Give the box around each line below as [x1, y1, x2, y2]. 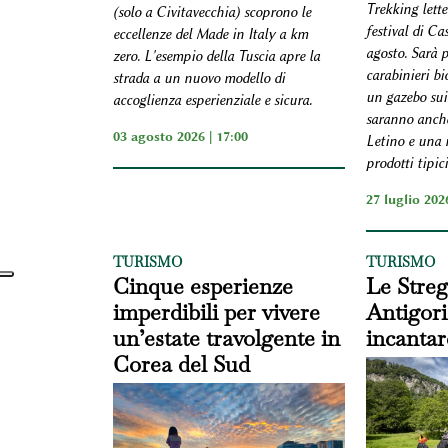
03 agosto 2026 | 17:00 [112, 128, 248, 145]
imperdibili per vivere [112, 298, 320, 327]
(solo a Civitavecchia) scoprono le [112, 4, 311, 22]
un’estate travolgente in [112, 324, 340, 353]
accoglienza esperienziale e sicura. [112, 92, 312, 110]
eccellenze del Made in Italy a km [112, 26, 308, 44]
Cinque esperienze [112, 272, 293, 301]
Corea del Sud [112, 350, 250, 379]
